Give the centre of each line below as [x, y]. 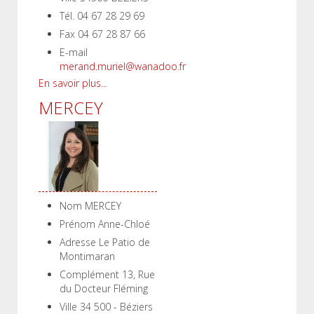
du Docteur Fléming [104, 288]
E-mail [74, 52]
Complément [89, 274]
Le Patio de [124, 242]
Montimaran [87, 256]
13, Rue [138, 274]
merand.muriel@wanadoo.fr [123, 66]
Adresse [78, 242]
